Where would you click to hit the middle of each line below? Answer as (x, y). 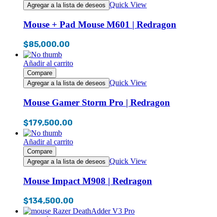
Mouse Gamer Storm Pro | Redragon (97, 103)
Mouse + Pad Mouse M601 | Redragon (100, 24)
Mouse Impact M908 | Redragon (88, 181)
